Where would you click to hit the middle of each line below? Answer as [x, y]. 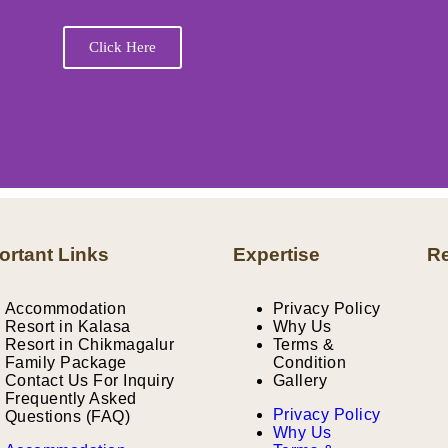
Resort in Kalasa [67, 326]
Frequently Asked [70, 398]
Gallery [300, 380]
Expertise [276, 254]
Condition [309, 362]
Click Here [122, 46]
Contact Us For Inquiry [89, 380]
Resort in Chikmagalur [89, 344]
